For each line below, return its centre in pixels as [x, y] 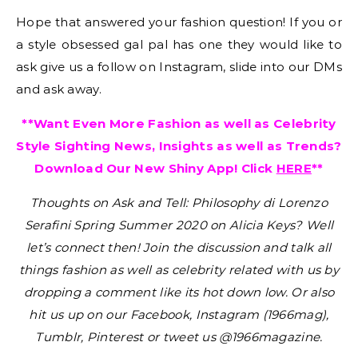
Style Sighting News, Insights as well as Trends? [179, 146]
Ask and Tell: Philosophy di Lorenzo [220, 203]
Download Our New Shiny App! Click [155, 168]
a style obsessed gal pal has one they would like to [179, 44]
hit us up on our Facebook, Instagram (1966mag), [179, 314]
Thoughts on [71, 203]
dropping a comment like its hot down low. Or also [179, 292]
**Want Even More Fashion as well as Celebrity [179, 123]
